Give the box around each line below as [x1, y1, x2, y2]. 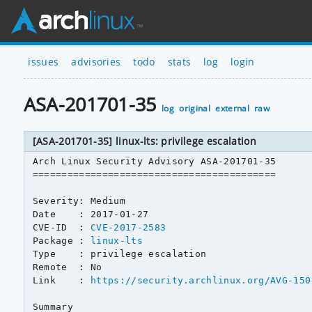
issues [28, 54, 59, 68]
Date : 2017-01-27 [32, 208, 149, 219]
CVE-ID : [32, 221, 91, 233]
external [215, 102, 249, 115]
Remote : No [32, 261, 102, 272]
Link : [32, 274, 91, 286]
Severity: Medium [32, 195, 125, 206]
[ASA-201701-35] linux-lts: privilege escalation [32, 134, 256, 148]
